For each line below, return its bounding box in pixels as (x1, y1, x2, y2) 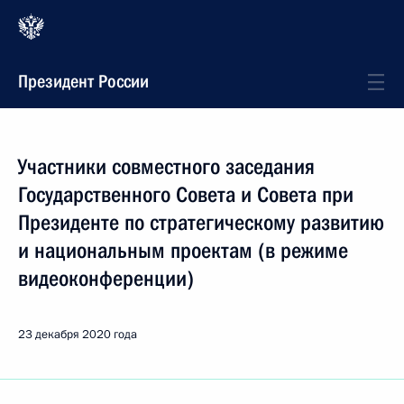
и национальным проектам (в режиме (18, 238, 348, 263)
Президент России (18, 70, 149, 92)
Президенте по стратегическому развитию (18, 210, 384, 235)
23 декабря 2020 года (18, 326, 137, 343)
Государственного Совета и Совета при (18, 182, 353, 207)
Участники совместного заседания (18, 154, 315, 179)
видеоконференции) (18, 266, 194, 291)
